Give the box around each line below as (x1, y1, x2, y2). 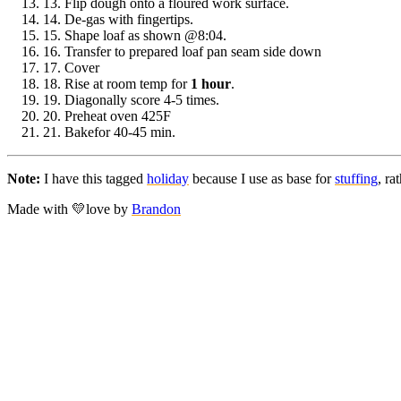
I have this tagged (40, 170, 147, 186)
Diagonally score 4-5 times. (64, 91, 219, 107)
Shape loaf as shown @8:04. (64, 27, 226, 43)
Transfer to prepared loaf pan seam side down (64, 43, 321, 59)
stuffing (335, 170, 378, 186)
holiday (147, 170, 189, 186)
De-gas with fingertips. (64, 11, 193, 27)
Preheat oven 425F (64, 107, 171, 124)
